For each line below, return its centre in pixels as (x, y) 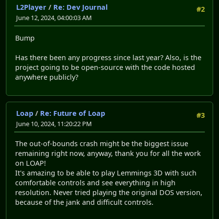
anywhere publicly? (47, 77)
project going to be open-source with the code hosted (105, 67)
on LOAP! (31, 163)
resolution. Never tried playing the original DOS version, (109, 193)
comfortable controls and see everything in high (95, 183)
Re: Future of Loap (73, 113)
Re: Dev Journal (80, 7)
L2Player (31, 7)
